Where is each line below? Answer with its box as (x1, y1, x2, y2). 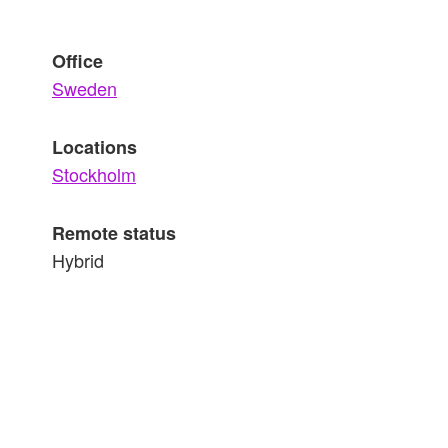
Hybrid (52, 247, 104, 273)
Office (52, 48, 103, 74)
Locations (52, 134, 137, 160)
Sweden (52, 75, 117, 101)
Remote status (52, 220, 176, 246)
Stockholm (52, 161, 136, 187)
